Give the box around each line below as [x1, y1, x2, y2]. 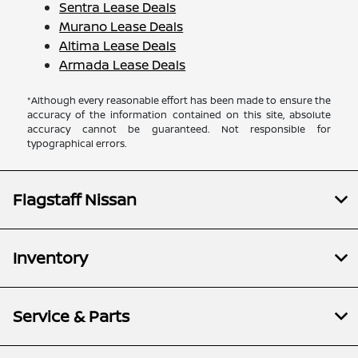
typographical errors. [27, 136, 127, 150]
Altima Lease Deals [59, 36, 177, 54]
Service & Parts [13, 304, 129, 327]
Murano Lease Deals [59, 17, 184, 35]
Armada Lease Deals [59, 55, 186, 74]
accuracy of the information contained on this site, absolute [27, 107, 331, 121]
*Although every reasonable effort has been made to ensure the [27, 93, 331, 107]
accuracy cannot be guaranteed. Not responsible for [27, 121, 331, 136]
